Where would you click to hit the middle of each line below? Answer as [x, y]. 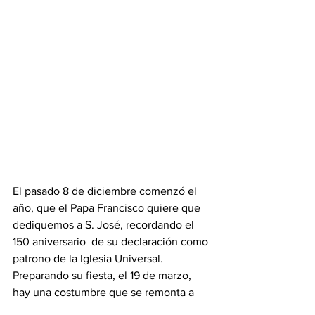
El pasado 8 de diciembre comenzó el [106, 191]
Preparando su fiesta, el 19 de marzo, [103, 275]
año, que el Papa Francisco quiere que [108, 208]
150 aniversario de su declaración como [112, 242]
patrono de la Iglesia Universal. [91, 258]
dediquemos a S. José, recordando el [105, 225]
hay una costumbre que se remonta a [106, 292]
